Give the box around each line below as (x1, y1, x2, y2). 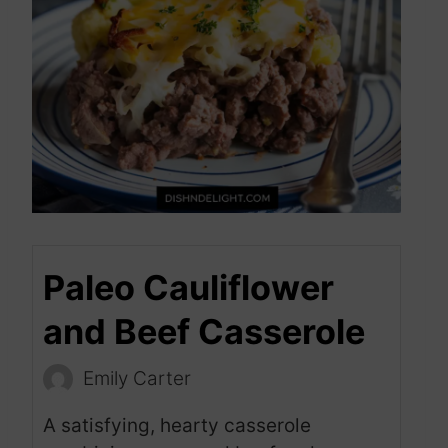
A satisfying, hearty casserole (43, 414, 311, 438)
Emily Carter (83, 367, 191, 391)
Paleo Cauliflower (43, 267, 334, 309)
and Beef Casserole (43, 311, 365, 353)
